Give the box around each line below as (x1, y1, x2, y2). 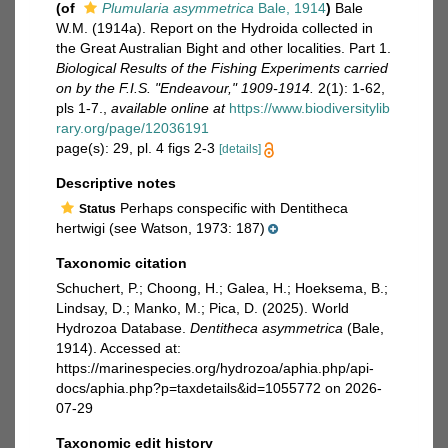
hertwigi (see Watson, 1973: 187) (56, 220, 265, 236)
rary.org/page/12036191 (56, 120, 209, 136)
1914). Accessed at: (56, 340, 181, 356)
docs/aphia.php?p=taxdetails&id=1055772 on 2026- (56, 380, 382, 396)
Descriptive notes (56, 175, 176, 191)
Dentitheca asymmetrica (190, 320, 343, 336)
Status (79, 202, 116, 216)
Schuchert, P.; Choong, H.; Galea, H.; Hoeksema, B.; (56, 280, 388, 296)
